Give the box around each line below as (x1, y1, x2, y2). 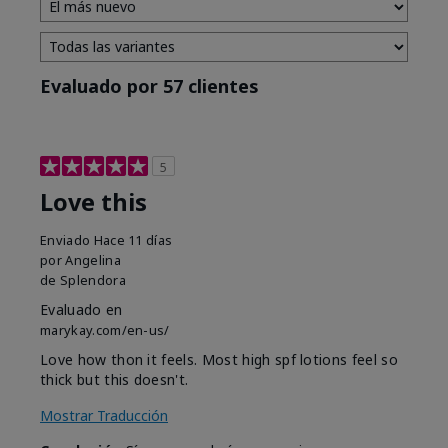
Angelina (65, 250, 121, 269)
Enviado (40, 230, 94, 249)
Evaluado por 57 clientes (40, 73, 259, 98)
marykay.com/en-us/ (40, 320, 170, 339)
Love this (40, 185, 147, 218)
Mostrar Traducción (40, 405, 168, 425)
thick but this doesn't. (40, 369, 189, 389)
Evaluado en (40, 299, 123, 319)
